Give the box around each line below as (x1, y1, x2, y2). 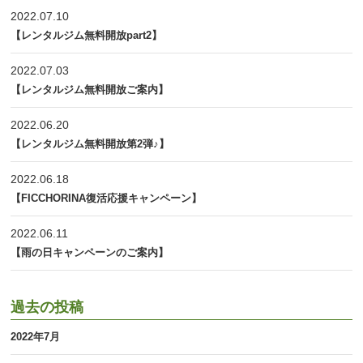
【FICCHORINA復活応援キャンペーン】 (11, 192, 203, 204)
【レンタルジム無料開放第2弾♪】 (11, 138, 170, 150)
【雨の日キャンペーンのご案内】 (11, 246, 169, 258)
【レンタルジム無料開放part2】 (11, 29, 163, 41)
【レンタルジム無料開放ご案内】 (11, 83, 169, 96)
